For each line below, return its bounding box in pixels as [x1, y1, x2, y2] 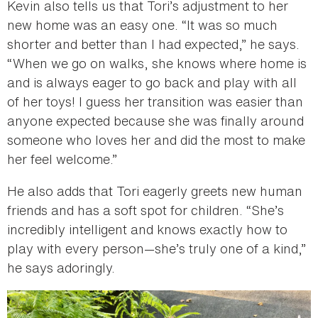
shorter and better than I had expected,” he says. [7, 34, 300, 53]
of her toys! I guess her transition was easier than [7, 92, 303, 111]
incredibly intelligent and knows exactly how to [7, 219, 287, 238]
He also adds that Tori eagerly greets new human [7, 181, 302, 200]
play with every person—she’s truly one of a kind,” [7, 238, 306, 258]
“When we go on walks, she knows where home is [7, 53, 307, 72]
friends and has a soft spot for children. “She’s [7, 200, 284, 219]
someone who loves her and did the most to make [7, 130, 305, 149]
